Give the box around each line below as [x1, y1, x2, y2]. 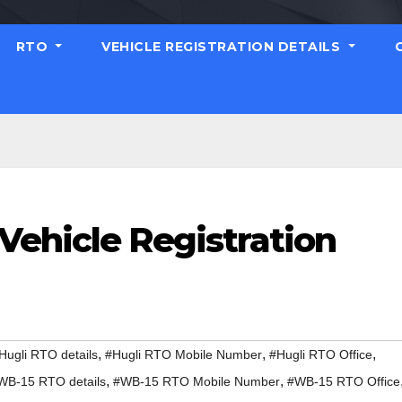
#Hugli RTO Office [269, 347, 372, 363]
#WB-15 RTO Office [287, 374, 400, 389]
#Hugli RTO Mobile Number [105, 347, 262, 363]
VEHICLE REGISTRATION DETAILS [101, 39, 345, 55]
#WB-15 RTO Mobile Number [113, 374, 280, 389]
